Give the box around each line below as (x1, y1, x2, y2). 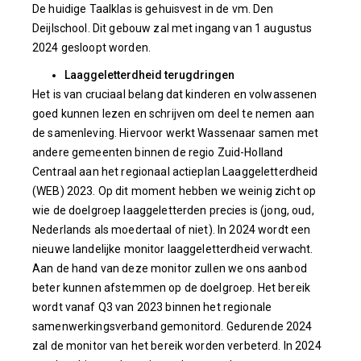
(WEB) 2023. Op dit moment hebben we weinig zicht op (32, 185, 317, 197)
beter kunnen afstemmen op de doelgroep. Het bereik (32, 281, 311, 294)
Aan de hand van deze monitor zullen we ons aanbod (32, 262, 307, 275)
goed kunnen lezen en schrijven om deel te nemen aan (32, 107, 315, 120)
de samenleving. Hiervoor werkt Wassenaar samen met (32, 127, 319, 139)
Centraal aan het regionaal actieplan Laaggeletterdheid (32, 165, 318, 178)
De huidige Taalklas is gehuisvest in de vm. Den (32, 2, 274, 15)
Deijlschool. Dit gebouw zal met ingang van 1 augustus (32, 22, 313, 35)
